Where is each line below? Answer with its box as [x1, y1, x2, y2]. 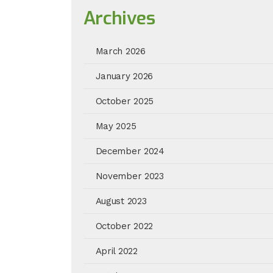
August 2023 [95, 196, 147, 207]
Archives [83, 6, 155, 30]
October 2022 [95, 221, 154, 232]
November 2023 [95, 171, 164, 182]
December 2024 [95, 146, 165, 157]
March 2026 [95, 46, 146, 57]
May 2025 [95, 121, 136, 132]
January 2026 [95, 71, 154, 82]
